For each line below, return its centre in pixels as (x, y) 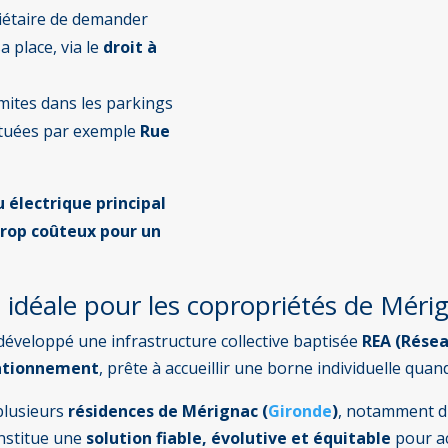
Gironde (300, 410)
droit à (130, 46)
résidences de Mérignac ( (168, 410)
